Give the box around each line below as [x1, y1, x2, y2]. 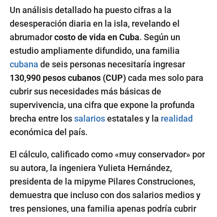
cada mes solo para [126, 72, 203, 83]
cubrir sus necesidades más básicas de [10, 86, 161, 96]
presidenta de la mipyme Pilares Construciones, [10, 176, 195, 186]
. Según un [139, 31, 180, 42]
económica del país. [10, 126, 88, 137]
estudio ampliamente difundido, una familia [10, 45, 180, 56]
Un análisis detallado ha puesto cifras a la [10, 4, 171, 15]
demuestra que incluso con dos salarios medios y [10, 189, 201, 200]
